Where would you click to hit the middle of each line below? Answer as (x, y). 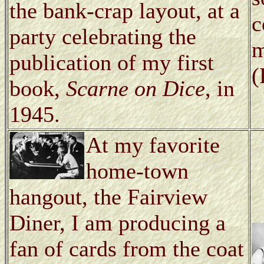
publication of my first (112, 62)
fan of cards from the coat (127, 248)
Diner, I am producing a (118, 222)
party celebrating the (103, 36)
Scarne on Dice (136, 88)
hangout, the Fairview (108, 197)
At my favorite (153, 145)
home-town (137, 171)
